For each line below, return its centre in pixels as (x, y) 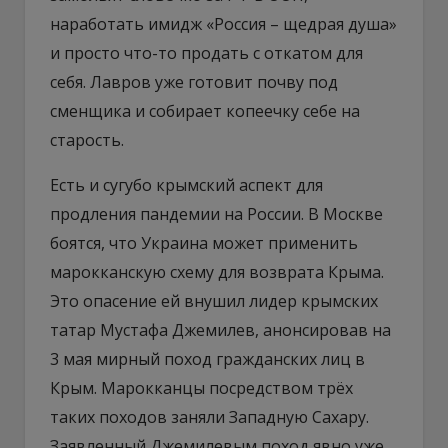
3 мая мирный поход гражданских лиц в (207, 358)
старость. (87, 139)
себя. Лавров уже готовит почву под (194, 81)
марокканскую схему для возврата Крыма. (217, 271)
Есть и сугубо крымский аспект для (186, 184)
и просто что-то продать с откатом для (206, 52)
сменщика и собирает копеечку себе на (205, 110)
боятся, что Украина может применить (204, 242)
